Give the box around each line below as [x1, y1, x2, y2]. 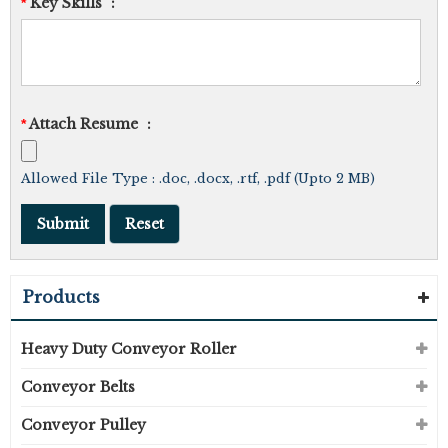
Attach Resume [26, 115, 142, 133]
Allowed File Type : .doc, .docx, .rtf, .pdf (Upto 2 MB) [21, 171, 375, 186]
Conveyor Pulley [21, 416, 150, 434]
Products [23, 287, 100, 307]
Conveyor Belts [21, 378, 135, 396]
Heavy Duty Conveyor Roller [21, 340, 237, 358]
